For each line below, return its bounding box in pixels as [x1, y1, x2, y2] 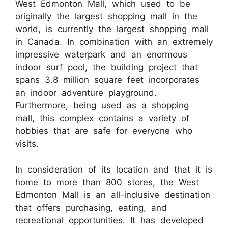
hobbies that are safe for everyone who [15, 126, 192, 136]
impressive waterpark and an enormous [15, 49, 187, 60]
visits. [15, 138, 39, 149]
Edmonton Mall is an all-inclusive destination [15, 189, 210, 200]
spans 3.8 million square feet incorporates [15, 75, 199, 85]
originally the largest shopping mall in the [15, 11, 197, 22]
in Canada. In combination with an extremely [15, 37, 213, 47]
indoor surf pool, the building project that [15, 62, 198, 73]
